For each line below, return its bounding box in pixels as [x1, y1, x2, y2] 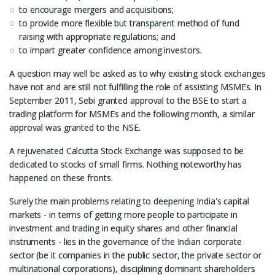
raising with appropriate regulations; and [19, 31, 176, 42]
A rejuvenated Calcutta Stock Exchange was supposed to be [9, 145, 244, 157]
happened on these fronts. [9, 172, 113, 184]
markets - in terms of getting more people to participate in [9, 209, 238, 220]
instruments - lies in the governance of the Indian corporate [9, 236, 242, 247]
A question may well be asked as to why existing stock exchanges [9, 68, 266, 79]
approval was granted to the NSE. [9, 122, 141, 133]
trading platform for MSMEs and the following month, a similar [9, 108, 255, 120]
